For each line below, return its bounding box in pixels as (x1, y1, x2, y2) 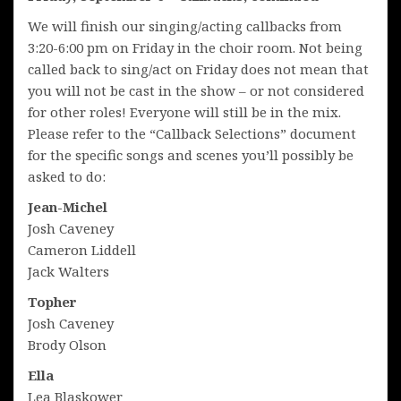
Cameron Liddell (28, 240, 136, 259)
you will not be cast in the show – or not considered (28, 81, 364, 99)
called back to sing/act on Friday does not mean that (28, 59, 369, 78)
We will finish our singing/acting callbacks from (28, 16, 342, 35)
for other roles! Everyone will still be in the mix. (28, 102, 341, 121)
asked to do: (28, 166, 106, 185)
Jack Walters (28, 261, 109, 280)
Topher (28, 292, 77, 311)
